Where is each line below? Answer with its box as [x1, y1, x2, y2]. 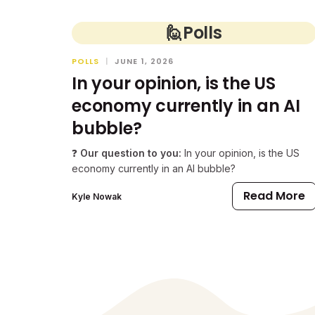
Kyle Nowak [72, 191, 122, 202]
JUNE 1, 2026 [115, 56, 174, 67]
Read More [243, 188, 305, 204]
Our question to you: [77, 147, 181, 159]
